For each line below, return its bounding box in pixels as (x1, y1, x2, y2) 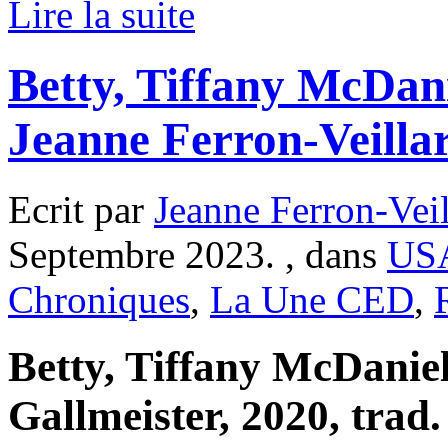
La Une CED (210, 278, 414, 322)
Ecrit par (8, 188, 154, 232)
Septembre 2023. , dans (8, 233, 387, 277)
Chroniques (8, 278, 190, 322)
